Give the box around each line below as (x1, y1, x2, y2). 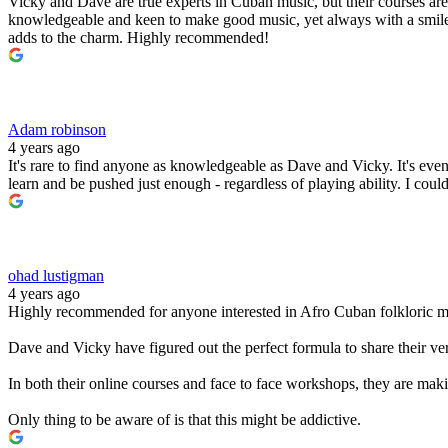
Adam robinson (8, 120, 106, 138)
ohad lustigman (8, 266, 104, 284)
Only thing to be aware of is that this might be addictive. (8, 410, 361, 428)
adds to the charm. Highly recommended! (8, 28, 269, 46)
